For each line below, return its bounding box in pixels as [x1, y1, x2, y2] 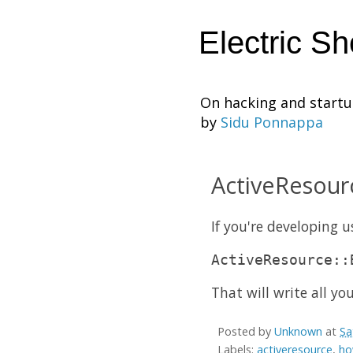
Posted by [217, 324, 274, 340]
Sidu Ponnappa [221, 113, 323, 132]
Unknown [274, 324, 322, 340]
